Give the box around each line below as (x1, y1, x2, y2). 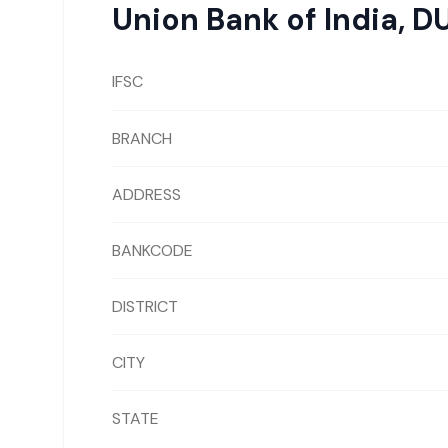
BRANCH (112, 127, 172, 149)
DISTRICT (112, 295, 178, 317)
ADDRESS (112, 183, 181, 205)
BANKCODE (112, 239, 193, 261)
